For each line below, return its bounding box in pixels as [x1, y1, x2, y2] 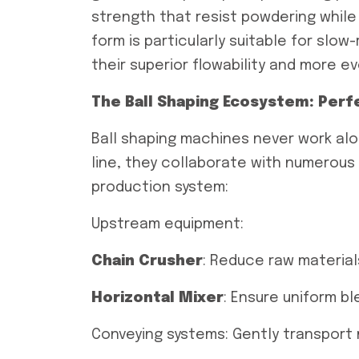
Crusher [139, 254, 203, 268]
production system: [91, 180, 228, 195]
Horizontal [91, 291, 179, 305]
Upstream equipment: [91, 217, 244, 232]
